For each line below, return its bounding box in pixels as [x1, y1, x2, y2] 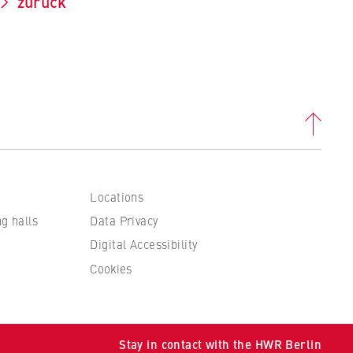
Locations [90, 188, 144, 205]
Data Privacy [90, 212, 158, 229]
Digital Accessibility [90, 236, 198, 253]
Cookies [90, 259, 132, 277]
